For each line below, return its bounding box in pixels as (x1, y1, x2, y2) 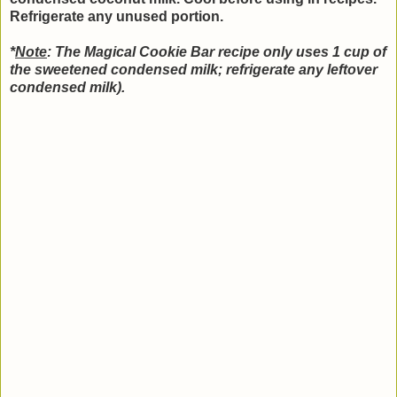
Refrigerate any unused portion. (10, 8, 227, 24)
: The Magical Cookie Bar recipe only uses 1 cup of (47, 43, 386, 59)
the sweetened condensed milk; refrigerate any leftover (10, 61, 378, 77)
